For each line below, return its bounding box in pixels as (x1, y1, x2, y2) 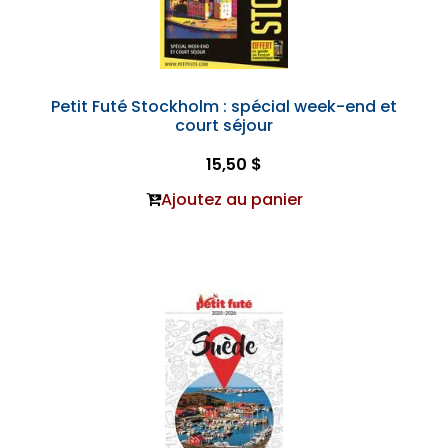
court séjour (175, 113, 273, 137)
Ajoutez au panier (160, 187, 303, 211)
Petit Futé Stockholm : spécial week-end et (51, 94, 397, 118)
